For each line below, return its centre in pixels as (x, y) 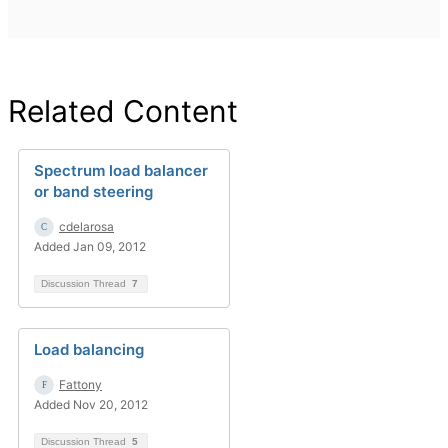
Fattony (80, 384)
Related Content (123, 111)
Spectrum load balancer (121, 170)
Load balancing (89, 349)
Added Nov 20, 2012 (91, 404)
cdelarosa (86, 226)
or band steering (93, 191)
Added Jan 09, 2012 (90, 246)
